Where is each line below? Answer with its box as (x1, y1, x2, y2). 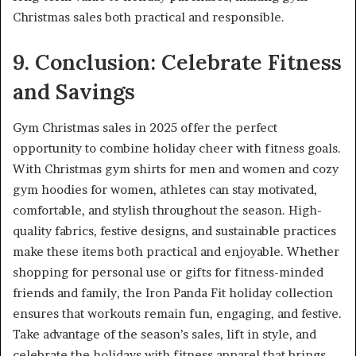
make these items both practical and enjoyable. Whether (13, 243, 339, 259)
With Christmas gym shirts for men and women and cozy (13, 161, 339, 176)
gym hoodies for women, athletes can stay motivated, (13, 181, 317, 197)
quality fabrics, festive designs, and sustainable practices (13, 222, 336, 238)
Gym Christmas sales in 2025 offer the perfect (13, 119, 277, 135)
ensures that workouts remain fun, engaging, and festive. (13, 305, 342, 321)
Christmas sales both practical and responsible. (13, 10, 284, 25)
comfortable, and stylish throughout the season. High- (13, 202, 322, 218)
